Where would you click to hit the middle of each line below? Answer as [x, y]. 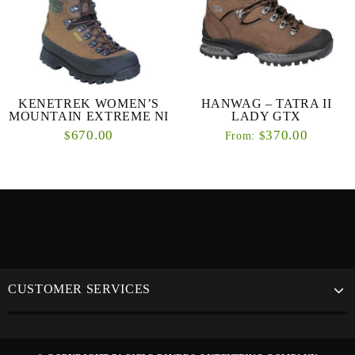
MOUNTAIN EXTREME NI [89, 116]
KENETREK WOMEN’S [89, 104]
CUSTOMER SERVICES [79, 288]
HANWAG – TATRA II [266, 104]
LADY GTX [266, 116]
